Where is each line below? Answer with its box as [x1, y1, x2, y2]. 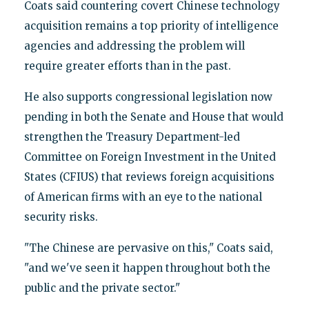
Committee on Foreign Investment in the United [23, 150, 276, 163]
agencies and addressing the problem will [23, 39, 245, 52]
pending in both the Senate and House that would [23, 110, 283, 123]
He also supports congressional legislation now [23, 90, 272, 103]
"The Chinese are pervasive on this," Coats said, [23, 241, 273, 255]
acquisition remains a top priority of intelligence [23, 19, 279, 32]
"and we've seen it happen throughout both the [23, 261, 270, 275]
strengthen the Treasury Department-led [23, 130, 240, 143]
